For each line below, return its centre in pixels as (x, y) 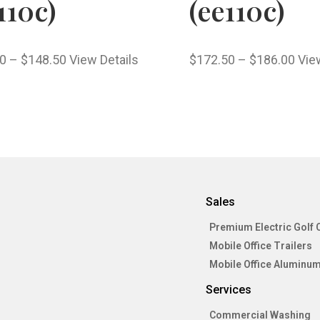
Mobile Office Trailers (261, 246)
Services (229, 290)
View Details (104, 60)
